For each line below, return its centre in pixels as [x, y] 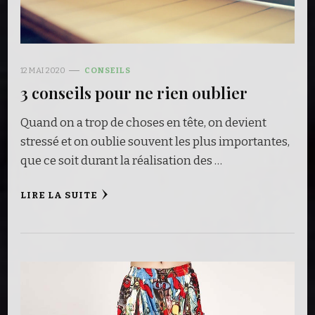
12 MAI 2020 [43, 70]
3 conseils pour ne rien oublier [134, 92]
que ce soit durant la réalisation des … [121, 160]
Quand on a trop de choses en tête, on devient [143, 122]
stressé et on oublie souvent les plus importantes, [155, 141]
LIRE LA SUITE [59, 195]
